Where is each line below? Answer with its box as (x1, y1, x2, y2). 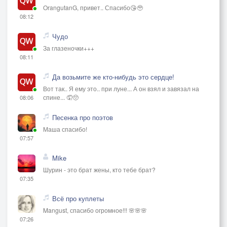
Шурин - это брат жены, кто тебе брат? (43, 165, 156, 174)
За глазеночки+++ (43, 44, 94, 53)
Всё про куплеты (52, 194, 104, 204)
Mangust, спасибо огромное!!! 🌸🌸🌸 (43, 206, 147, 215)
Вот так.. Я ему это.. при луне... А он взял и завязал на (43, 84, 199, 93)
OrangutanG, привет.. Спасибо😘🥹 (43, 3, 143, 12)
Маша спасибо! (43, 125, 87, 134)
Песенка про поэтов (52, 112, 113, 123)
